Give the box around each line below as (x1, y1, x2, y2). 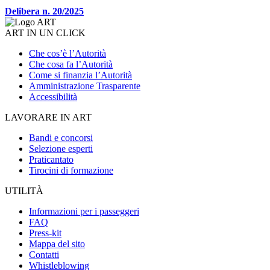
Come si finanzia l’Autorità (29, 69, 132, 80)
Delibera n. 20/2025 (5, 5, 84, 16)
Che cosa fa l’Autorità (29, 58, 113, 69)
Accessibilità (29, 91, 77, 102)
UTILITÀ (5, 185, 43, 196)
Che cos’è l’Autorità (29, 48, 106, 58)
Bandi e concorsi (29, 132, 93, 143)
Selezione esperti (29, 143, 93, 154)
